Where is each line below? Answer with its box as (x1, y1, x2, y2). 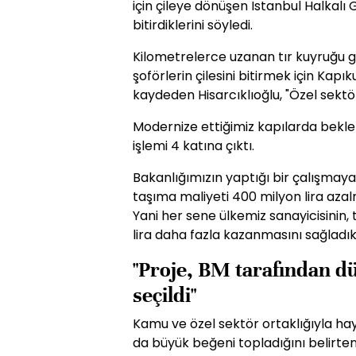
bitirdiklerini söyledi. (133, 16, 253, 34)
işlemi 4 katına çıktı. (133, 137, 254, 155)
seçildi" (133, 282, 196, 308)
